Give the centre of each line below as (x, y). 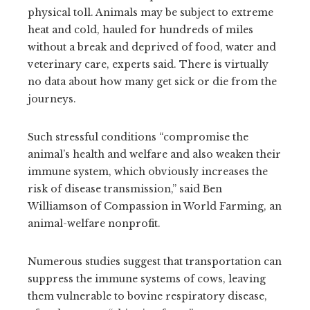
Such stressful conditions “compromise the (138, 137)
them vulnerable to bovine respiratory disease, (147, 296)
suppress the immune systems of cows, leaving (147, 279)
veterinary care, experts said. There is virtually (148, 64)
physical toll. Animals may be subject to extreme (151, 12)
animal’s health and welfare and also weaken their (154, 154)
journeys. (52, 99)
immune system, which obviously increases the (148, 171)
